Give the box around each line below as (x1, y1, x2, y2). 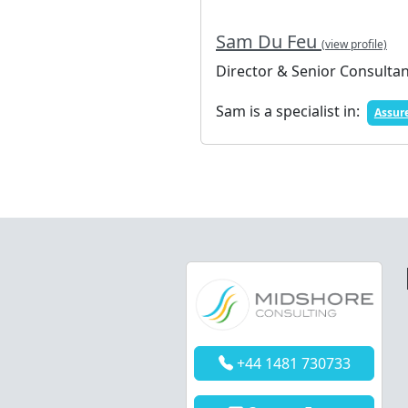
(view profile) (321, 36, 387, 52)
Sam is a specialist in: (216, 101, 363, 121)
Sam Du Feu (216, 29, 321, 54)
